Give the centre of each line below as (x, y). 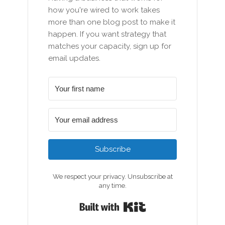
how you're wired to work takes (104, 10)
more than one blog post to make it (112, 22)
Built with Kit (173, 204)
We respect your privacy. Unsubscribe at (113, 177)
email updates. (75, 58)
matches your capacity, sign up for (110, 46)
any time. (113, 186)
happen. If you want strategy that (107, 34)
